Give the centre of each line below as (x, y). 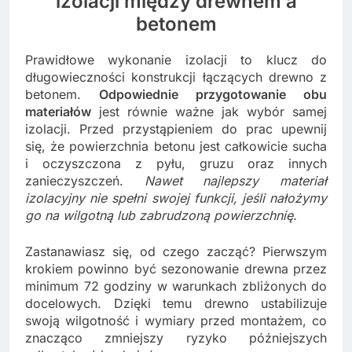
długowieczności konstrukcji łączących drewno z (176, 77)
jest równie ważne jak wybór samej (209, 111)
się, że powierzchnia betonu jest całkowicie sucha (176, 146)
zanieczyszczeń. (85, 180)
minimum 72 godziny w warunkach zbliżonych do (176, 286)
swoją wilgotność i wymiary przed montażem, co (176, 320)
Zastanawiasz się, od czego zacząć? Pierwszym (176, 251)
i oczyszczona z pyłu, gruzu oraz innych (176, 163)
